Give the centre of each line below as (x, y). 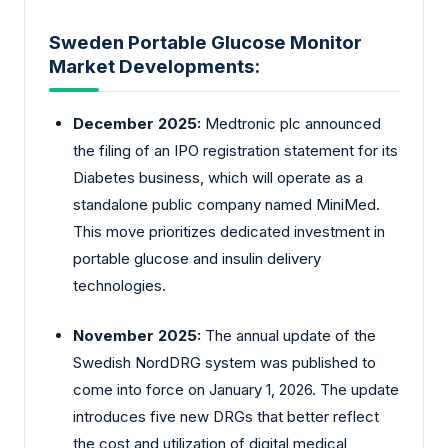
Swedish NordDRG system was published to (224, 362)
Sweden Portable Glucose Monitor (205, 42)
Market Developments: (154, 66)
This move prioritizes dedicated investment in (229, 232)
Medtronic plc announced (291, 124)
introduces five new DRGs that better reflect (226, 416)
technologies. (119, 286)
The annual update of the (288, 335)
